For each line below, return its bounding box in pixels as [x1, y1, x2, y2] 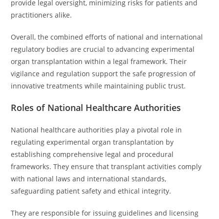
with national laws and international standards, [11, 174, 167, 183]
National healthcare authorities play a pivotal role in [11, 125, 182, 134]
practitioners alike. [11, 10, 72, 20]
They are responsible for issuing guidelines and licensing [11, 208, 199, 218]
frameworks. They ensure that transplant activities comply [11, 162, 202, 171]
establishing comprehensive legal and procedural [11, 150, 174, 159]
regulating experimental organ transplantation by [11, 137, 174, 147]
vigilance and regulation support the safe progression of [11, 69, 196, 78]
